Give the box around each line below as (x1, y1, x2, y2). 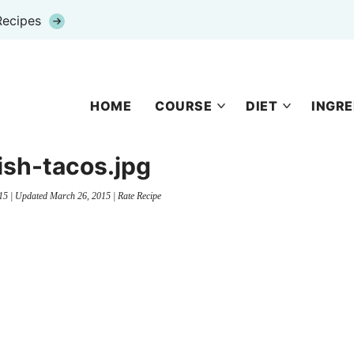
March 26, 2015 (49, 190, 111, 202)
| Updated (7, 190, 50, 202)
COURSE (155, 98, 212, 114)
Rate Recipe (117, 190, 161, 202)
